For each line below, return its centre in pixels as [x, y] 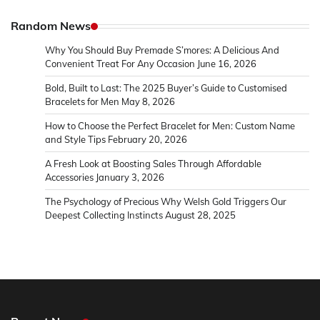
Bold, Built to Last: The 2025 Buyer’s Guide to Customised [166, 88]
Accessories [69, 177]
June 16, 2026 [227, 64]
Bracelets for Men [82, 102]
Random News [51, 26]
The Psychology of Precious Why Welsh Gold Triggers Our [166, 202]
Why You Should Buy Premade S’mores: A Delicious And [162, 50]
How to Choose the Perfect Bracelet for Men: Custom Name [170, 126]
